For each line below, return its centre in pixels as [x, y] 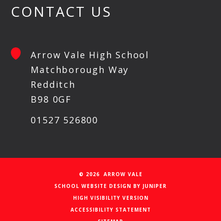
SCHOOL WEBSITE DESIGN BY [98, 186]
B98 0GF [51, 99]
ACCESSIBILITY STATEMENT [110, 210]
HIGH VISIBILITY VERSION [110, 198]
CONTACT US [61, 12]
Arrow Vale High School [90, 55]
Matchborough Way [80, 70]
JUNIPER [155, 186]
